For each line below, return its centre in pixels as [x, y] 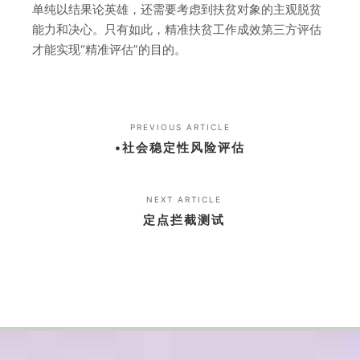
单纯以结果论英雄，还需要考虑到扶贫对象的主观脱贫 [177, 10]
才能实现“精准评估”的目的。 [109, 50]
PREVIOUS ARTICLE [180, 127]
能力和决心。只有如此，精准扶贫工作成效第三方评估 [177, 30]
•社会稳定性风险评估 [180, 148]
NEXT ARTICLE [184, 200]
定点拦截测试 [184, 220]
